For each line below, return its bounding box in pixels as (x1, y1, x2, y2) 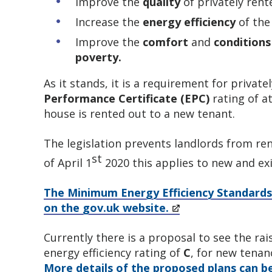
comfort (143, 35, 188, 49)
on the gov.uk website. (44, 200, 169, 215)
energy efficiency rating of (44, 245, 183, 260)
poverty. (75, 50, 121, 64)
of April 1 (44, 155, 92, 170)
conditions (214, 35, 271, 49)
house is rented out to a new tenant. (44, 106, 235, 121)
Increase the (75, 15, 143, 29)
